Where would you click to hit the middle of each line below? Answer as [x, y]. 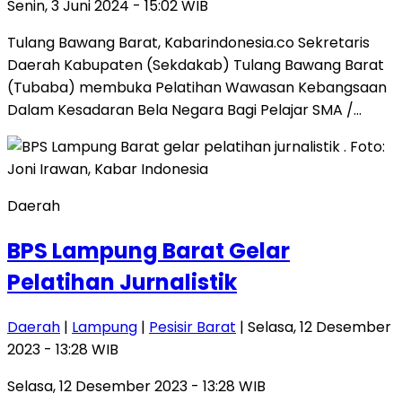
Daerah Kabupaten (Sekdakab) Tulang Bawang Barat [196, 65]
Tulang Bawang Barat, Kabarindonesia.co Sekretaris [188, 42]
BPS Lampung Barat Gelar [149, 250]
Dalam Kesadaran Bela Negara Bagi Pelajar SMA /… [184, 109]
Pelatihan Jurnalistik [122, 282]
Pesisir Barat [192, 327]
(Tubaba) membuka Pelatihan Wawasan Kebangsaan [197, 87]
